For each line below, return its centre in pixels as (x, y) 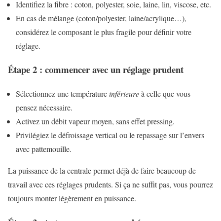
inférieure (124, 94)
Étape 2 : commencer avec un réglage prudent (96, 70)
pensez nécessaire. (44, 108)
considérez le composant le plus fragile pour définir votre (104, 32)
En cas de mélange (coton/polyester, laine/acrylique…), (101, 18)
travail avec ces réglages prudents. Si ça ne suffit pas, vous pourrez (110, 184)
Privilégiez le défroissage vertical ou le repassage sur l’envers (110, 135)
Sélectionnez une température (62, 94)
